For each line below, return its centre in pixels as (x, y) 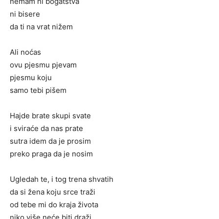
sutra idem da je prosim (50, 141)
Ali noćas (25, 52)
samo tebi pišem (38, 90)
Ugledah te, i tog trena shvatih (62, 179)
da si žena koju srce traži (53, 192)
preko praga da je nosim (51, 154)
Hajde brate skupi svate (50, 116)
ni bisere (25, 14)
